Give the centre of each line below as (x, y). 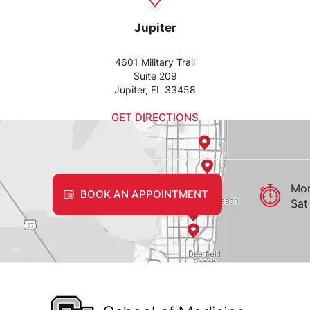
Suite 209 (155, 76)
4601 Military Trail (155, 62)
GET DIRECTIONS (155, 117)
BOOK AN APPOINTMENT (144, 194)
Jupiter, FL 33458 (155, 90)
